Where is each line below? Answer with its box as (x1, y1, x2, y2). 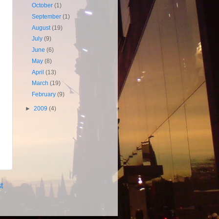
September (32, 13, 63, 20)
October (32, 2, 55, 8)
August (32, 24, 52, 31)
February (32, 91, 58, 98)
